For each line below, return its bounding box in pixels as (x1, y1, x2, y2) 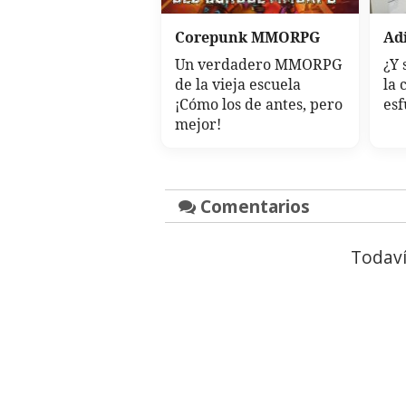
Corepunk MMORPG (175, 27, 320, 48)
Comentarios (196, 194, 310, 219)
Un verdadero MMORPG (175, 54, 342, 75)
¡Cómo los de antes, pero (175, 94, 343, 115)
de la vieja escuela (175, 74, 301, 95)
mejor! (175, 114, 221, 135)
